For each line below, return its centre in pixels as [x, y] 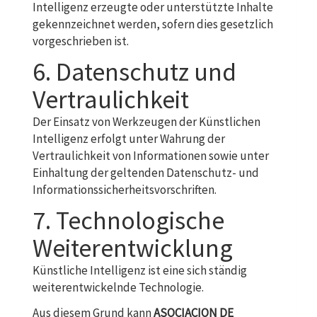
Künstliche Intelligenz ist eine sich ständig [140, 270]
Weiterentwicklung [133, 248]
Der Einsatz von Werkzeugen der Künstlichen [146, 122]
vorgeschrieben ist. [81, 41]
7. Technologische [128, 220]
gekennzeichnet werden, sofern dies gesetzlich [153, 24]
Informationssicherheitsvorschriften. [125, 190]
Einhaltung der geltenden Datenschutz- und [146, 173]
